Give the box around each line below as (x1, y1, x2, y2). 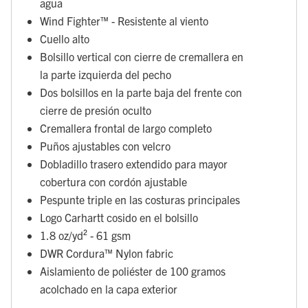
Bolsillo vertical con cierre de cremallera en (40, 49, 243, 63)
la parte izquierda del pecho (40, 67, 171, 81)
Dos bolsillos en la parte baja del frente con (40, 85, 242, 99)
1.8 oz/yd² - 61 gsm (40, 228, 131, 242)
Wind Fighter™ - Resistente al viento (40, 13, 208, 27)
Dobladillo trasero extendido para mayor (40, 156, 228, 170)
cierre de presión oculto (40, 102, 151, 117)
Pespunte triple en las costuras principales (40, 192, 240, 206)
